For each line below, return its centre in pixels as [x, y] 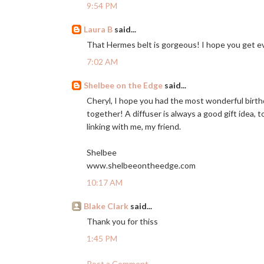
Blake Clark [106, 206]
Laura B [98, 29]
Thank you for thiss [122, 221]
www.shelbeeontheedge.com [141, 165]
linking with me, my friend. [134, 126]
